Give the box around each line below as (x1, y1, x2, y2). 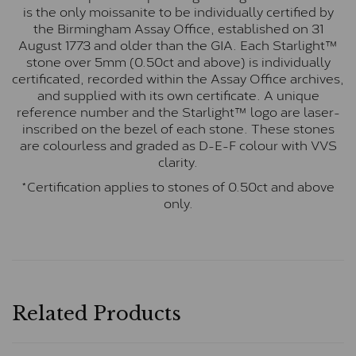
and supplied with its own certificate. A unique (37, 84, 319, 105)
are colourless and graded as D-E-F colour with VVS (19, 134, 337, 155)
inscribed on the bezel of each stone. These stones (21, 118, 335, 138)
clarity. (158, 151, 198, 172)
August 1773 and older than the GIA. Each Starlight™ (18, 34, 338, 55)
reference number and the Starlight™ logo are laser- (16, 101, 340, 122)
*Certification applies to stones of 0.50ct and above (21, 176, 335, 196)
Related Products (12, 302, 181, 326)
